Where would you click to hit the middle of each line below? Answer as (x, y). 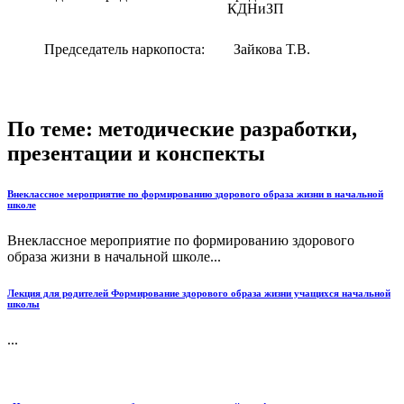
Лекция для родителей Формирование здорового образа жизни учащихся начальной (199, 293)
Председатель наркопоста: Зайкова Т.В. (220, 50)
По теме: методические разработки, (182, 129)
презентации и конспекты (136, 154)
